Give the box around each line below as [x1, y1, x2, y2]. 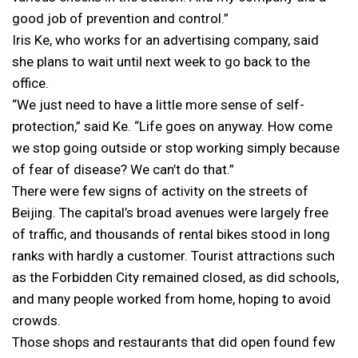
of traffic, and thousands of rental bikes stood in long [12, 226, 330, 242]
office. [12, 75, 49, 91]
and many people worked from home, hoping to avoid [12, 291, 331, 307]
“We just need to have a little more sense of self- [12, 97, 304, 113]
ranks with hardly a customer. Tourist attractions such [12, 248, 335, 264]
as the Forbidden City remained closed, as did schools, [12, 269, 339, 285]
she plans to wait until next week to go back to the [12, 54, 310, 70]
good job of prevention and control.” [12, 10, 229, 26]
